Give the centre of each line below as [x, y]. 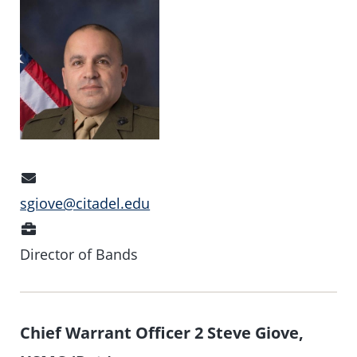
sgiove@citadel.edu [85, 203]
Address [65, 202]
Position [67, 228]
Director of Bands [79, 254]
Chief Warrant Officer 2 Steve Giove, [162, 333]
